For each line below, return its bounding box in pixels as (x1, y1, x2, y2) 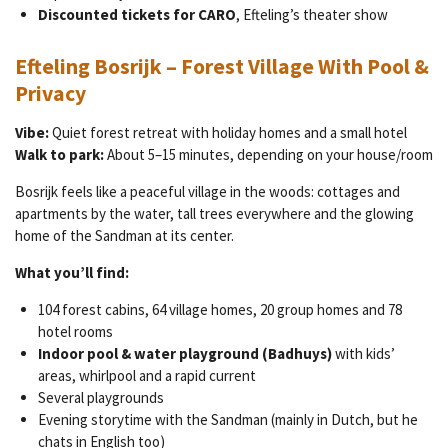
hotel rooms (37, 321, 113, 341)
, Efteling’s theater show (235, 5, 388, 25)
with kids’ (331, 343, 395, 363)
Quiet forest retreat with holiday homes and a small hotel (49, 122, 407, 142)
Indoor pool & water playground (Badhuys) (37, 343, 332, 363)
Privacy (15, 79, 86, 107)
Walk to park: (15, 144, 104, 164)
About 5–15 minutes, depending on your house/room (104, 144, 433, 164)
